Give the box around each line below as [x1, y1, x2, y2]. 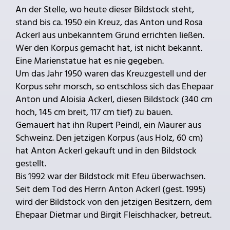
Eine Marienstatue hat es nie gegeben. [15, 53, 164, 69]
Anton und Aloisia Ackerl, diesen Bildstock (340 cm [15, 92, 213, 107]
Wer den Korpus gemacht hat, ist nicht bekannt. [15, 41, 202, 56]
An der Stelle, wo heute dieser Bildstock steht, [15, 2, 194, 17]
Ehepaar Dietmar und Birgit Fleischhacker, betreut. [15, 207, 212, 223]
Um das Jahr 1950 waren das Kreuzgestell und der [15, 66, 206, 82]
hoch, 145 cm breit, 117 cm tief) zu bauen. [15, 105, 172, 120]
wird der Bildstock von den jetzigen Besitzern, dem [15, 195, 212, 210]
